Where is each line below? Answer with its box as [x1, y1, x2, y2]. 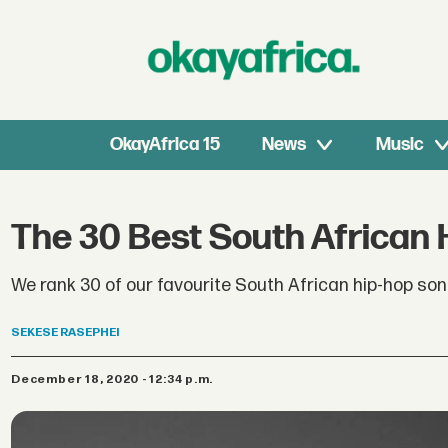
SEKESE [11, 325, 59, 341]
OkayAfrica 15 [110, 134, 221, 155]
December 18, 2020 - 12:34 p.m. [20, 371, 214, 387]
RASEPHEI [60, 325, 121, 341]
